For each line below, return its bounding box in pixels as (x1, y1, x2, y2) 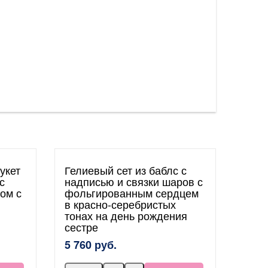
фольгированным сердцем (65, 185, 199, 200)
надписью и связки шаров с (65, 173, 203, 189)
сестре (65, 219, 98, 234)
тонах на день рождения (65, 208, 187, 223)
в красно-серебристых (65, 196, 176, 212)
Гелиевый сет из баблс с (65, 162, 187, 178)
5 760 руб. (65, 237, 117, 252)
